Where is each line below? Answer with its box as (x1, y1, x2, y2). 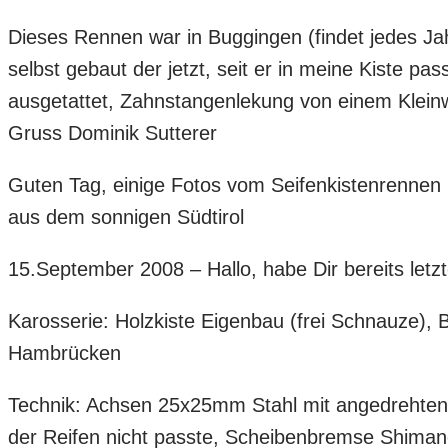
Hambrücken (8, 341, 121, 364)
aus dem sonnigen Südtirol (8, 205, 244, 228)
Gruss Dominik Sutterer (8, 121, 217, 144)
